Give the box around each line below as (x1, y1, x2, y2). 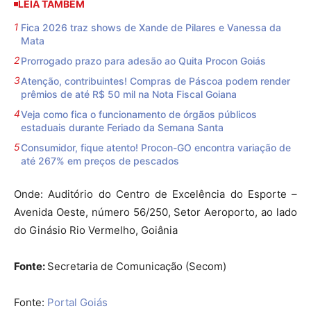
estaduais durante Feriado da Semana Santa (21, 121, 224, 134)
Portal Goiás (47, 296, 108, 310)
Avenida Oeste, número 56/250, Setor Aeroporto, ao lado (14, 205, 297, 219)
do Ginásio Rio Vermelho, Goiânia (14, 224, 178, 237)
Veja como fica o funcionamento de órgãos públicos (21, 108, 257, 121)
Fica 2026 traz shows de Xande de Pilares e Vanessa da (21, 22, 281, 34)
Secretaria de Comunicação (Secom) (47, 260, 226, 274)
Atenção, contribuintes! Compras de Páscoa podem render (21, 75, 290, 87)
